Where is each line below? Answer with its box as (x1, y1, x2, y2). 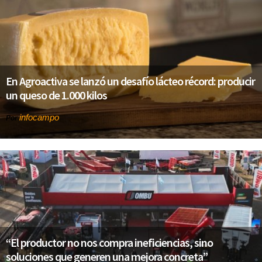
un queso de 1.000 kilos (6, 88, 107, 103)
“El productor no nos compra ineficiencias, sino (6, 235, 213, 250)
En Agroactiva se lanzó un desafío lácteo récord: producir (6, 74, 255, 89)
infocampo (19, 112, 59, 123)
